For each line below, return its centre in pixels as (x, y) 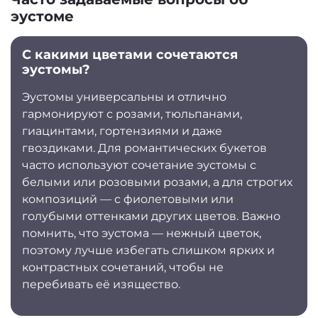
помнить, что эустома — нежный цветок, (142, 233)
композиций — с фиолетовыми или (128, 199)
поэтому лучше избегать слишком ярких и (148, 250)
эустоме (42, 16)
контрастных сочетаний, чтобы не (123, 267)
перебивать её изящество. (101, 284)
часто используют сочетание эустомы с (139, 165)
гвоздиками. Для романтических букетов (144, 148)
